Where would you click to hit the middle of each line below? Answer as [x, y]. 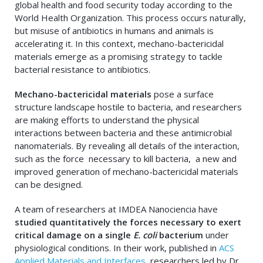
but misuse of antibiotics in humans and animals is [114, 31]
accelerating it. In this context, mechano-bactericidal [119, 44]
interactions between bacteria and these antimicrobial [123, 133]
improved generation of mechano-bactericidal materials [127, 172]
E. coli [145, 235]
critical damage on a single [74, 235]
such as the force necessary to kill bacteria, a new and [126, 159]
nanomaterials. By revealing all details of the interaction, [127, 146]
